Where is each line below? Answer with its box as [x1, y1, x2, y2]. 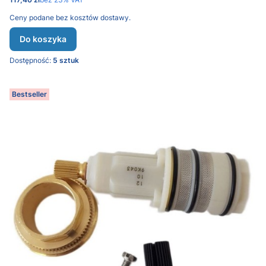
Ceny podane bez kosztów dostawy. [9, 13, 131, 22]
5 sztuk [53, 56, 79, 65]
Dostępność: [9, 56, 53, 65]
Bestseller [12, 90, 47, 99]
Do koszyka [20, 34, 66, 44]
